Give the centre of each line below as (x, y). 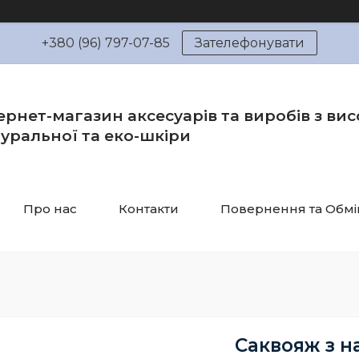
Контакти (149, 209)
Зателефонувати (250, 43)
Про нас (50, 209)
